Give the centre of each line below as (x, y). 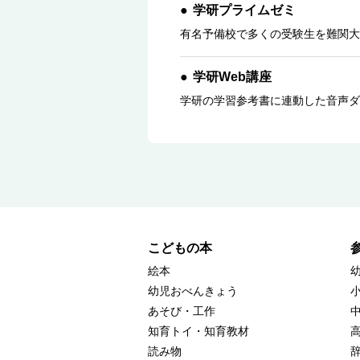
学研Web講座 (232, 77)
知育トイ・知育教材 (198, 331)
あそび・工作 (182, 311)
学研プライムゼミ (244, 10)
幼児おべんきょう (193, 291)
